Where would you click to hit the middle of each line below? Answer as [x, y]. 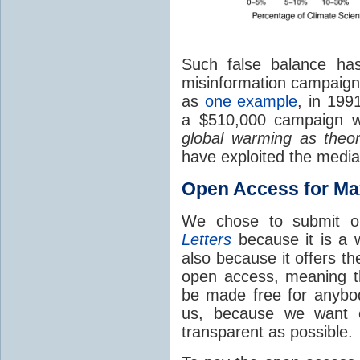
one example [251, 101]
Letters [207, 239]
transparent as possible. [267, 331]
